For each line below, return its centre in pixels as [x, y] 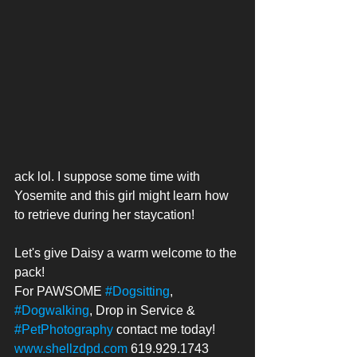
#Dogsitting [137, 292]
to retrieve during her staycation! [104, 215]
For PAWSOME [60, 292]
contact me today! [166, 330]
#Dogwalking [52, 311]
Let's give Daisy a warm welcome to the [127, 253]
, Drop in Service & [144, 311]
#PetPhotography [64, 330]
